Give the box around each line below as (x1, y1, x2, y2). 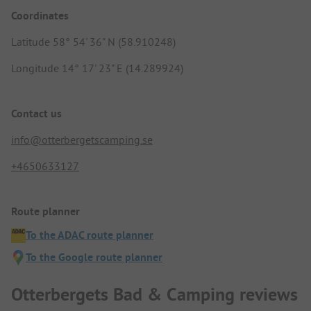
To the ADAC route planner (26, 228, 153, 243)
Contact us (11, 106, 62, 121)
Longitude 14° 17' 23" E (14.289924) (11, 60, 183, 75)
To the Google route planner (26, 250, 162, 265)
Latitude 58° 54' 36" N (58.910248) (11, 34, 176, 49)
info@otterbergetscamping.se (11, 133, 153, 147)
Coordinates (11, 8, 69, 23)
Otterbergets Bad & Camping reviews (11, 282, 298, 306)
